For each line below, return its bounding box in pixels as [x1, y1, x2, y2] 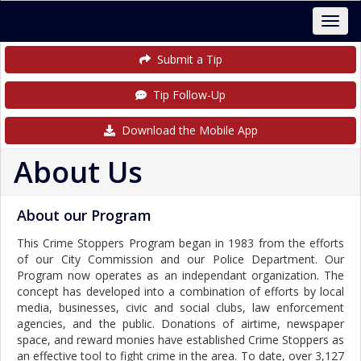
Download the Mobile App [114, 122, 258, 138]
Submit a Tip [150, 52, 222, 67]
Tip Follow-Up [147, 87, 226, 102]
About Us [14, 152, 143, 192]
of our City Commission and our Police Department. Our [17, 251, 344, 267]
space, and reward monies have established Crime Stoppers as [17, 332, 344, 347]
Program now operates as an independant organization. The [17, 268, 344, 283]
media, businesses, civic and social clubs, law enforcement [17, 300, 344, 315]
